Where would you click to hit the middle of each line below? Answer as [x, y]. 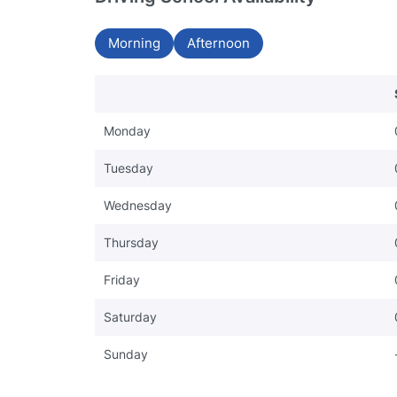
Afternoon [218, 43]
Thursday [131, 242]
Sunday [126, 354]
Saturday [130, 316]
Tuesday [128, 167]
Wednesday [138, 205]
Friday [122, 279]
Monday [127, 130]
